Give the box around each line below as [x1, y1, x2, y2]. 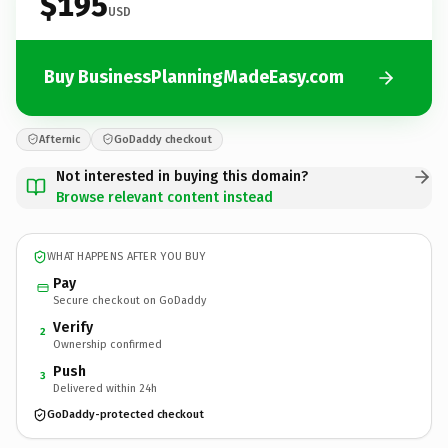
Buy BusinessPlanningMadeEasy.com [44, 66, 344, 88]
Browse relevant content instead [56, 188, 273, 206]
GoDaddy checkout [114, 132, 212, 146]
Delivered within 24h [53, 381, 157, 395]
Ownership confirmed [53, 337, 162, 351]
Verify [53, 318, 93, 336]
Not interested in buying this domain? [56, 167, 308, 185]
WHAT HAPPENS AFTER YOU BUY [47, 250, 206, 263]
